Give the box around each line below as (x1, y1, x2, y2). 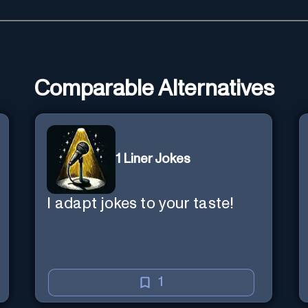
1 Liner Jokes (115, 153, 191, 166)
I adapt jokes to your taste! (47, 195, 234, 212)
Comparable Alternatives (34, 78, 274, 100)
